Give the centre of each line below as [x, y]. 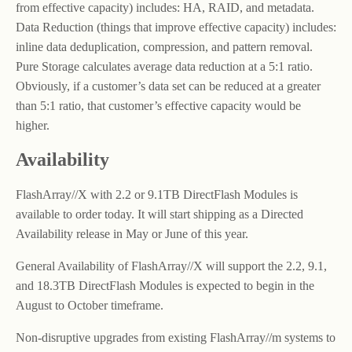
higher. [33, 125]
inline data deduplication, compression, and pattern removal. [164, 46]
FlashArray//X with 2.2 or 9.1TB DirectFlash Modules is [157, 194]
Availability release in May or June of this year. [132, 233]
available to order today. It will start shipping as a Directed [159, 214]
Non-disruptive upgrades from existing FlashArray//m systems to [176, 337]
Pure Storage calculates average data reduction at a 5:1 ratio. [164, 66]
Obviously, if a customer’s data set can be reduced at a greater [168, 86]
